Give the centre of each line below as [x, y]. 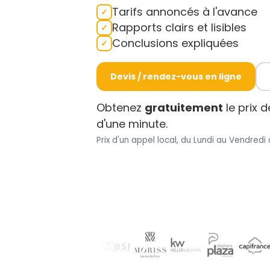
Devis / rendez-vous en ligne [176, 77]
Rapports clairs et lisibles [179, 27]
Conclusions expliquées [175, 43]
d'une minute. [132, 124]
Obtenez [121, 108]
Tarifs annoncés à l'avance [185, 12]
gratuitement [184, 108]
